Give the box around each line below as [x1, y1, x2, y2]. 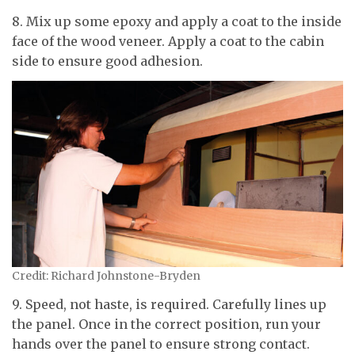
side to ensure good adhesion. [12, 52, 203, 69]
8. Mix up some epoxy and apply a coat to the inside [12, 13, 342, 29]
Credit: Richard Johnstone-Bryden [12, 269, 200, 284]
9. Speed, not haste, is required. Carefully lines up [12, 296, 326, 312]
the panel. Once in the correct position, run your [12, 315, 321, 332]
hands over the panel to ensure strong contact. [12, 335, 310, 352]
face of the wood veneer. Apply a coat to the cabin [12, 32, 324, 49]
